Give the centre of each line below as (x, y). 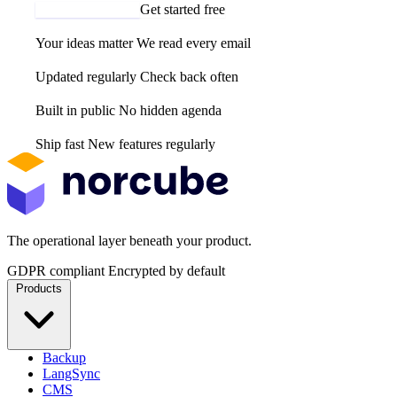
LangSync (71, 374)
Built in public (75, 111)
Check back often (189, 77)
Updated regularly (86, 77)
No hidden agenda (170, 111)
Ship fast (60, 144)
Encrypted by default (167, 271)
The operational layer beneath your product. (129, 241)
